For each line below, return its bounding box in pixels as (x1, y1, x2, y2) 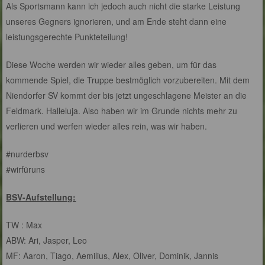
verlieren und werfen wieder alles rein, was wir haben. (6, 120, 208, 132)
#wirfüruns (6, 163, 46, 176)
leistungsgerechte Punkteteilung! (6, 31, 128, 43)
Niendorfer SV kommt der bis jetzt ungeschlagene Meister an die (6, 89, 247, 102)
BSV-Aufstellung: (6, 191, 76, 203)
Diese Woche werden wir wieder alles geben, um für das (6, 59, 217, 71)
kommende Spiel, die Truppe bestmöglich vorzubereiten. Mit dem (6, 74, 250, 86)
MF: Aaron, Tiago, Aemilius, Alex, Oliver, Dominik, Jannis (6, 250, 219, 262)
